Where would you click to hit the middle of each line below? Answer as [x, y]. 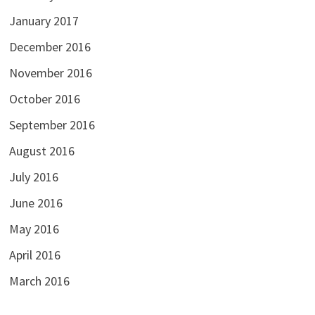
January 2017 [44, 20]
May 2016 [34, 229]
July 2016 [33, 176]
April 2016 [34, 255]
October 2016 [44, 98]
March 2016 [39, 281]
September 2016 [52, 124]
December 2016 [50, 46]
